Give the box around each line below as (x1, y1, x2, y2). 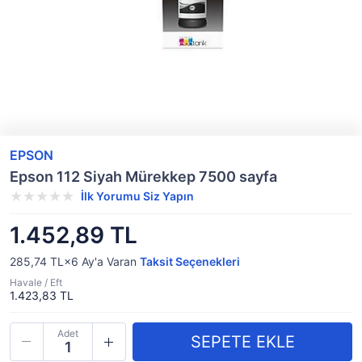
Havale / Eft (10, 276, 62, 288)
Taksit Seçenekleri (140, 255, 240, 268)
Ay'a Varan (78, 255, 140, 268)
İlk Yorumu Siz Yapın (81, 189, 194, 203)
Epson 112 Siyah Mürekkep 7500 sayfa (10, 168, 277, 185)
